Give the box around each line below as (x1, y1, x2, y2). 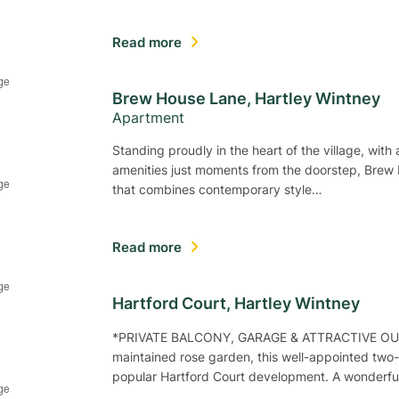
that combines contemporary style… (112, 181, 322, 198)
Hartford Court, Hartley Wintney (112, 291, 360, 314)
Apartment (112, 108, 184, 127)
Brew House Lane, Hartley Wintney (112, 86, 380, 110)
